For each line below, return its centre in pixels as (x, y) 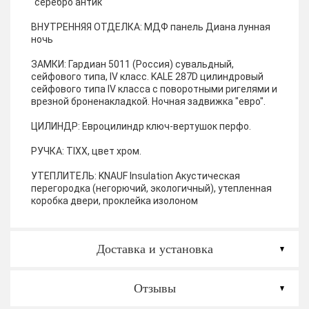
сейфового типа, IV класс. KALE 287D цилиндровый (147, 77)
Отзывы (154, 288)
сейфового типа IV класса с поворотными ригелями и (154, 89)
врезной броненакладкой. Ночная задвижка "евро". (148, 101)
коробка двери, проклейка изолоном (114, 201)
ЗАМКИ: (49, 64)
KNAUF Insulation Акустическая (168, 176)
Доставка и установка (154, 249)
